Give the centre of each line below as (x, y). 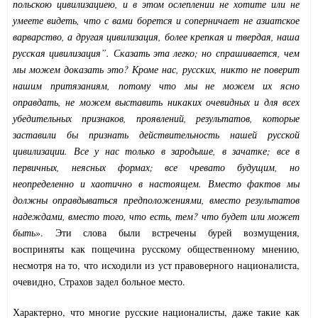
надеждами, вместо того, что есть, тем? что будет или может (156, 216)
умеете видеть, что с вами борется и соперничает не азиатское (156, 21)
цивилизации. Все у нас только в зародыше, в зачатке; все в (156, 151)
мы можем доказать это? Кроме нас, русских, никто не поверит (156, 70)
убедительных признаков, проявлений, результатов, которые (156, 119)
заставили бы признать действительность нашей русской (156, 135)
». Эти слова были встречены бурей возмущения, (168, 233)
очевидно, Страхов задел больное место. (99, 282)
